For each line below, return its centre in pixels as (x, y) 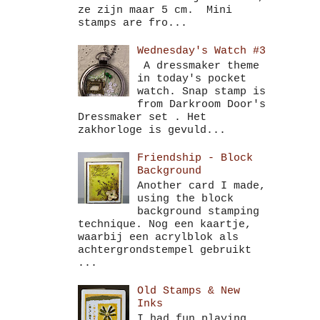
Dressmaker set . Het (142, 118)
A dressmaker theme (198, 66)
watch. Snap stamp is (201, 92)
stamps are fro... (132, 24)
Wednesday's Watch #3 (201, 51)
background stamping (198, 212)
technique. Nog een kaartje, (164, 225)
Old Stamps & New (188, 291)
